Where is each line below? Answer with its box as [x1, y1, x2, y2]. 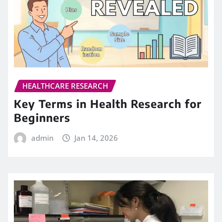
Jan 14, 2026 [74, 133, 118, 143]
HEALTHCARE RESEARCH [22, 80, 108, 91]
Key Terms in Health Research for [14, 97, 202, 111]
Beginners [14, 111, 70, 125]
